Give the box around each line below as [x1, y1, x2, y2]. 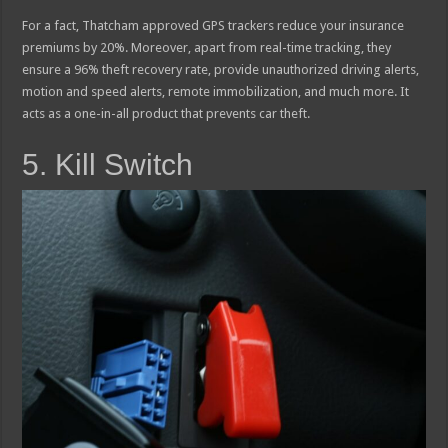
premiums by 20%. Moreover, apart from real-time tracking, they [22, 40, 392, 56]
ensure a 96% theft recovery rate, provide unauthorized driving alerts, [22, 62, 420, 78]
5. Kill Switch [22, 148, 194, 182]
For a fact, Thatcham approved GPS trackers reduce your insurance [22, 18, 405, 34]
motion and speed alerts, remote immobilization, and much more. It [22, 84, 410, 100]
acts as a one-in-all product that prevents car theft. [22, 106, 311, 122]
